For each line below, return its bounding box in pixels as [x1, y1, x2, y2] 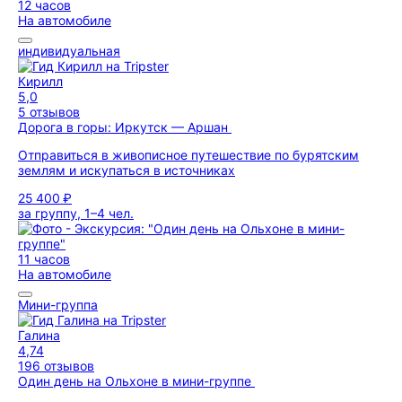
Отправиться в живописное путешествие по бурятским [18, 147, 359, 162]
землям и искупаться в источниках [18, 162, 235, 178]
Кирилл [18, 74, 63, 89]
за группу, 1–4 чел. [18, 205, 134, 221]
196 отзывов [18, 358, 94, 373]
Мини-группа [18, 297, 98, 312]
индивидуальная [18, 43, 120, 58]
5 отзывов [18, 104, 80, 119]
